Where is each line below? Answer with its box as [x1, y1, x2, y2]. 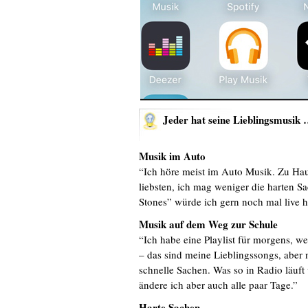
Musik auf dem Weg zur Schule [139, 217, 278, 232]
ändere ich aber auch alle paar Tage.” [139, 278, 298, 291]
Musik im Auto [139, 148, 206, 164]
